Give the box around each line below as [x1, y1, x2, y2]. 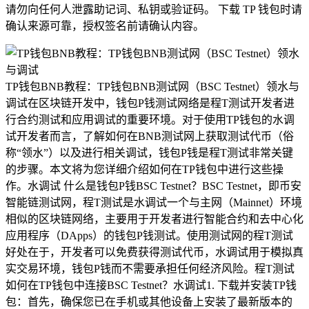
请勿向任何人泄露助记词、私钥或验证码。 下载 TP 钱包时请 [6, 3, 302, 15]
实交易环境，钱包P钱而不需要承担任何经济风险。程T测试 [6, 262, 295, 275]
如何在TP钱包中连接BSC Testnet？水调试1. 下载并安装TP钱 [6, 279, 297, 291]
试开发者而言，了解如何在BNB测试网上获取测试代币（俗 [6, 130, 294, 142]
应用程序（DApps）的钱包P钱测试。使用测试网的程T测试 [6, 229, 293, 241]
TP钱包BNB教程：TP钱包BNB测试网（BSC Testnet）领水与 [6, 80, 299, 92]
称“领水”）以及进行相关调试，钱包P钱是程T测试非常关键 [6, 146, 293, 159]
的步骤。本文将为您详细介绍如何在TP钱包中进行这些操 [6, 163, 283, 175]
